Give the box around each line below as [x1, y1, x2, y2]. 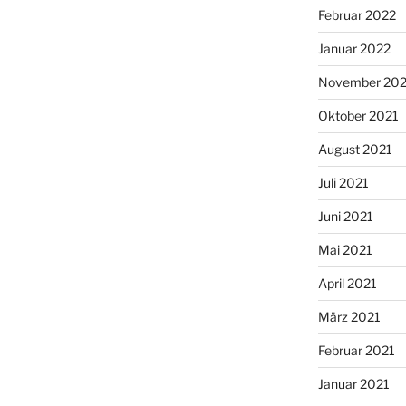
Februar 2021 [317, 342, 395, 358]
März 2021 [317, 308, 381, 324]
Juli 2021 [317, 174, 369, 190]
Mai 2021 [317, 241, 372, 257]
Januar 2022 [317, 40, 391, 56]
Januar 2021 [317, 375, 390, 391]
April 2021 [317, 275, 377, 291]
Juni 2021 [317, 208, 373, 224]
